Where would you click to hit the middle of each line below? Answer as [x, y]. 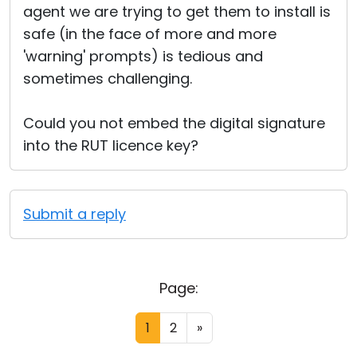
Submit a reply [75, 214]
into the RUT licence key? [111, 145]
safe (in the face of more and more [150, 34]
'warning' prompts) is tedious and [143, 56]
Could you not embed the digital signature [174, 123]
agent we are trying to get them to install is [177, 12]
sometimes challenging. [108, 78]
